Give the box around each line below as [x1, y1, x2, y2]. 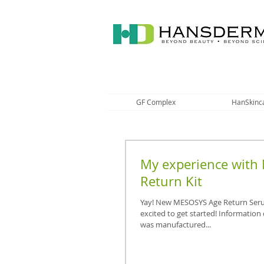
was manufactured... [140, 219, 211, 230]
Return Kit [140, 173, 202, 190]
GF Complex [136, 97, 176, 107]
